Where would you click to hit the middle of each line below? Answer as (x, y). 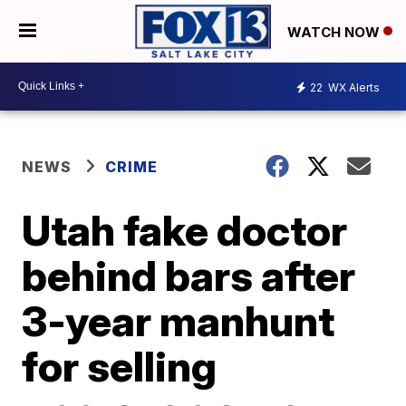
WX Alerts (353, 88)
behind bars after (189, 275)
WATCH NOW (335, 32)
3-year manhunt (179, 320)
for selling (120, 366)
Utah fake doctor (185, 230)
